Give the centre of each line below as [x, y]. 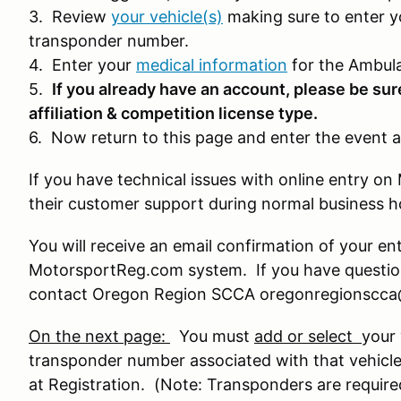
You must [212, 336]
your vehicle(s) [167, 17]
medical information [212, 65]
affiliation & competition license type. [173, 113]
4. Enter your [82, 65]
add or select [308, 336]
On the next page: [99, 336]
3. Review [70, 17]
